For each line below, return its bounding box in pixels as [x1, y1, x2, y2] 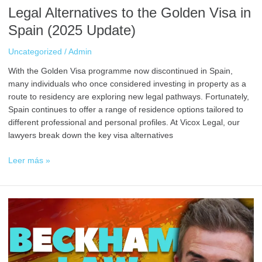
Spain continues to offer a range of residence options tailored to [8, 105, 243, 115]
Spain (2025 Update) [8, 22, 136, 38]
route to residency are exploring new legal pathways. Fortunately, [8, 92, 249, 102]
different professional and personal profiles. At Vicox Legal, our [8, 118, 240, 127]
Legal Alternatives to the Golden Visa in [8, 5, 251, 20]
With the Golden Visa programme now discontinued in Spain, [8, 67, 233, 76]
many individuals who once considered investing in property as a [8, 80, 246, 89]
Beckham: [7, 225, 44, 234]
